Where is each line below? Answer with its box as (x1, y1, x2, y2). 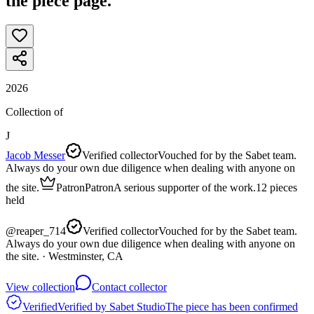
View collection (6, 280, 75, 293)
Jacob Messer (6, 149, 65, 161)
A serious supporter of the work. (114, 181, 256, 193)
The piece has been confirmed (165, 300, 298, 313)
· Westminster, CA (39, 250, 123, 262)
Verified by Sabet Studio (57, 300, 165, 313)
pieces (270, 181, 297, 193)
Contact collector (92, 280, 167, 293)
